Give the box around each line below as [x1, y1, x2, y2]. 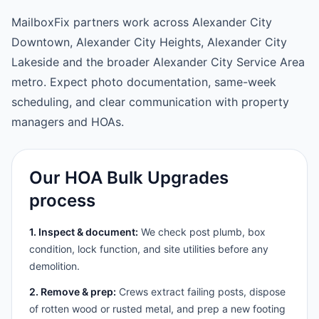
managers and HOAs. [11, 115, 124, 129]
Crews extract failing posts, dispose [116, 286, 286, 298]
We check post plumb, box [138, 226, 266, 238]
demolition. [29, 260, 80, 272]
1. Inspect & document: [29, 226, 138, 238]
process [29, 190, 95, 211]
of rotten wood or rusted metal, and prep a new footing [29, 303, 286, 315]
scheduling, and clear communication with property [11, 95, 289, 109]
